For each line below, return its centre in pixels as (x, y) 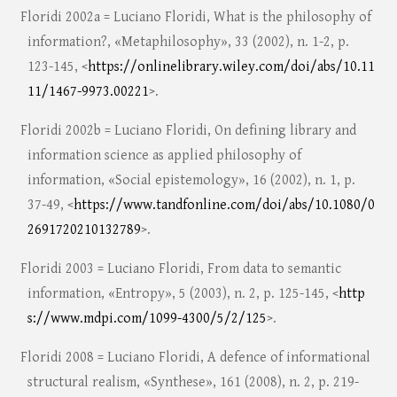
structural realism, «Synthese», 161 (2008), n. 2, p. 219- (193, 383)
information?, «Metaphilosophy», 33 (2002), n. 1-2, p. (188, 43)
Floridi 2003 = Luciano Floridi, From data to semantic (180, 269)
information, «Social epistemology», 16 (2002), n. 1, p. (191, 181)
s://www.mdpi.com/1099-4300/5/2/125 (147, 319)
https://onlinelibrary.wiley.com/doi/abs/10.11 (231, 67)
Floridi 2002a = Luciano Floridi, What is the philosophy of (195, 18)
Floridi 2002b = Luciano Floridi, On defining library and (188, 131)
